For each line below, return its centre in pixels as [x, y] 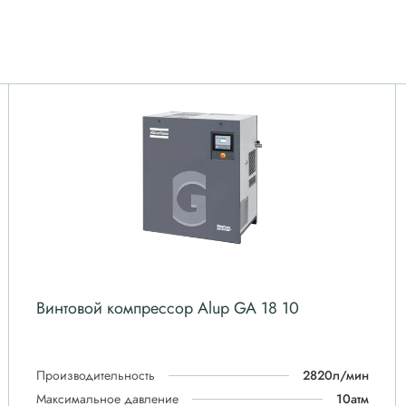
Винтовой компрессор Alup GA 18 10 [167, 308]
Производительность [95, 375]
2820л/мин [336, 375]
